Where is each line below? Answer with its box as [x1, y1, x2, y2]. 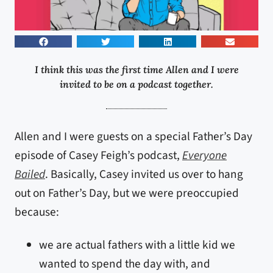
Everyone [182, 146, 227, 164]
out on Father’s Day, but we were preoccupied [15, 184, 239, 202]
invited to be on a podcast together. [60, 77, 213, 90]
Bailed [15, 165, 45, 183]
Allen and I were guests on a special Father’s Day [15, 127, 252, 145]
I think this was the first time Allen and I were [34, 63, 239, 76]
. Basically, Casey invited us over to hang [45, 165, 243, 183]
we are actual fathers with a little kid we [39, 236, 235, 253]
